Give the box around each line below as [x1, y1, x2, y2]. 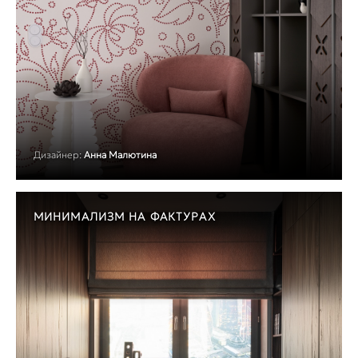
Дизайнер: [34, 149, 82, 161]
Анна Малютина [84, 149, 157, 161]
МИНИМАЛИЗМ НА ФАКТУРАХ [34, 209, 216, 225]
